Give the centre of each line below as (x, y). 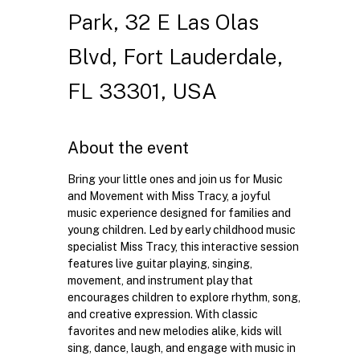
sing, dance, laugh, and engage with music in (182, 348)
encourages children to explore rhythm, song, (185, 297)
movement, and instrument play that (161, 280)
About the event (128, 147)
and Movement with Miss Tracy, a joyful (170, 196)
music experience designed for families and (180, 213)
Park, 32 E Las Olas (163, 21)
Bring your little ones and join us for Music (176, 179)
